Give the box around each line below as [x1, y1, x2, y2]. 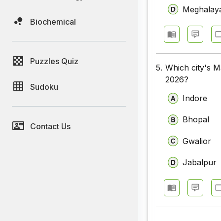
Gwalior [183, 136, 212, 146]
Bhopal [183, 114, 210, 125]
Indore [183, 93, 208, 103]
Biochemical [30, 16, 76, 27]
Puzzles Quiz [30, 56, 78, 66]
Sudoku [30, 81, 58, 92]
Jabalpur [183, 157, 217, 168]
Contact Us [30, 121, 71, 131]
